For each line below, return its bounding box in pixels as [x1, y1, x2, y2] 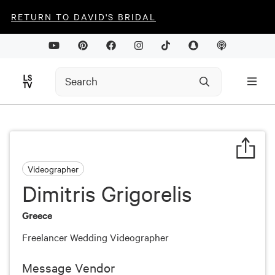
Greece [22, 208, 52, 222]
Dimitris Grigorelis [22, 180, 192, 207]
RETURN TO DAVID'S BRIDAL [11, 10, 156, 23]
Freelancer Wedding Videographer [22, 230, 169, 244]
